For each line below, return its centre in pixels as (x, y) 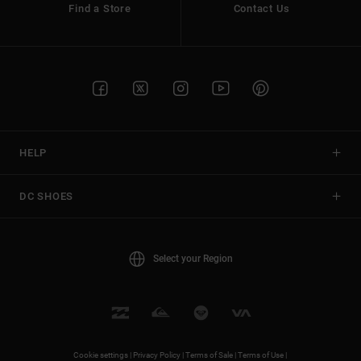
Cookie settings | (103, 355)
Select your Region (193, 258)
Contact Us (261, 8)
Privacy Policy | (159, 355)
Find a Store (100, 8)
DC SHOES (47, 196)
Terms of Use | (263, 355)
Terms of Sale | (211, 355)
